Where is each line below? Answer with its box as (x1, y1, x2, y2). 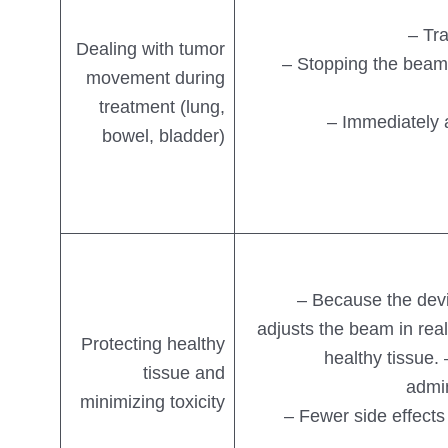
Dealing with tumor (76, 39, 226, 60)
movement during (86, 68, 226, 89)
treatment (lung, (99, 97, 226, 118)
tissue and (143, 363, 226, 384)
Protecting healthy (81, 334, 226, 355)
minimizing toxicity (80, 392, 226, 413)
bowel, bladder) (102, 126, 226, 147)
